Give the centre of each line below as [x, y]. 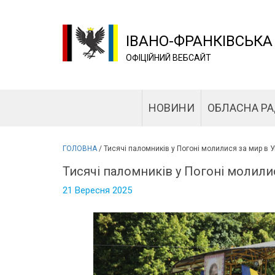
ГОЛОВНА [80, 149]
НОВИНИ [171, 108]
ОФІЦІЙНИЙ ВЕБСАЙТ [168, 58]
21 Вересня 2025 [97, 190]
